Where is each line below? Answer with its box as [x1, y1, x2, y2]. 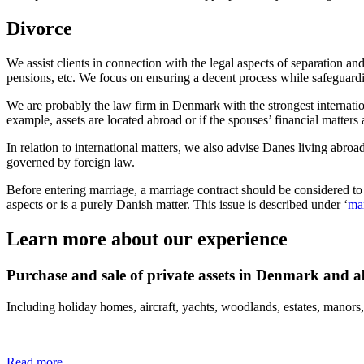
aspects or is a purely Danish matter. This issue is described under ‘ [6, 197, 348, 212]
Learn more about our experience [6, 228, 288, 250]
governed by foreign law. [6, 155, 135, 170]
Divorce [6, 18, 72, 40]
